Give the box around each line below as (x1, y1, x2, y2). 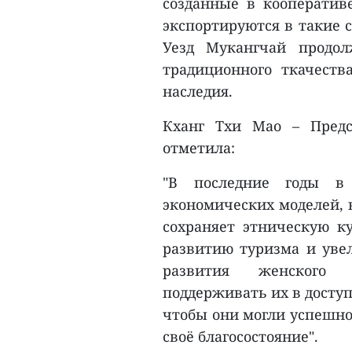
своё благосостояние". (163, 327, 318, 346)
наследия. (163, 82, 233, 101)
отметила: (163, 138, 235, 157)
